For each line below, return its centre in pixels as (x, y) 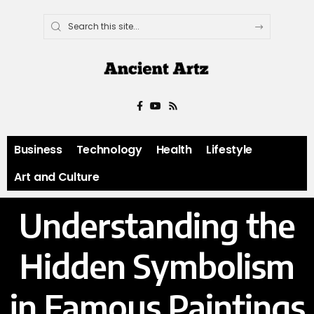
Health (174, 150)
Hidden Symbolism (157, 266)
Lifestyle (229, 150)
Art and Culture (57, 177)
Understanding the (157, 225)
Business (38, 150)
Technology (109, 150)
